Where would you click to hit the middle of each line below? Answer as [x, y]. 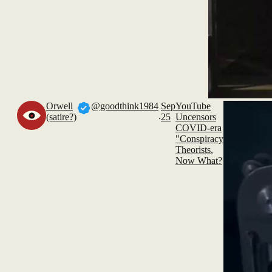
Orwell [59, 106]
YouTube [193, 106]
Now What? [199, 161]
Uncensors [196, 117]
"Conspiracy [199, 139]
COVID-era [199, 128]
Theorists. [194, 150]
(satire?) [61, 117]
